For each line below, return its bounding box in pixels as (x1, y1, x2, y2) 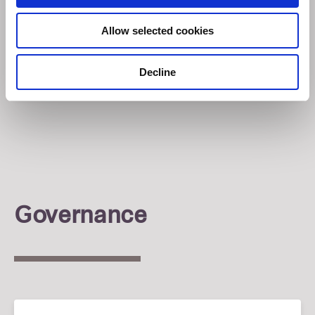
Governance (14, 206, 147, 229)
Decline (139, 65, 176, 78)
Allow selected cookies (101, 25, 214, 37)
